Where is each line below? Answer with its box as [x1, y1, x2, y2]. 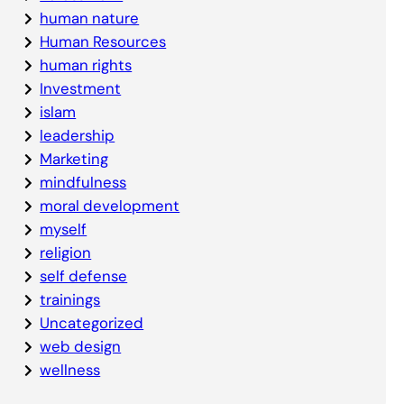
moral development [40, 195, 180, 216]
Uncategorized [40, 312, 144, 333]
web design [40, 335, 122, 356]
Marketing [40, 148, 109, 169]
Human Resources [40, 31, 167, 51]
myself [40, 218, 87, 239]
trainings [40, 289, 101, 309]
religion [40, 242, 92, 262]
